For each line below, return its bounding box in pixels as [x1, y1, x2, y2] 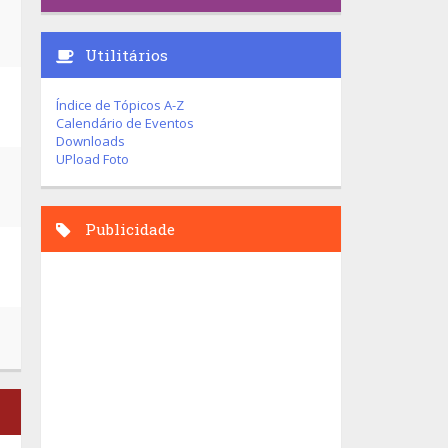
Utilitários [81, 45, 168, 65]
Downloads [56, 132, 125, 150]
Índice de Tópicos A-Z [56, 96, 184, 114]
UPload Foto [56, 150, 129, 168]
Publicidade [81, 219, 175, 239]
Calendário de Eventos [56, 114, 194, 132]
